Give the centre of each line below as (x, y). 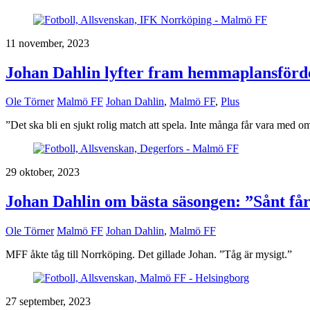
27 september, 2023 (48, 302)
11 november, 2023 (47, 43)
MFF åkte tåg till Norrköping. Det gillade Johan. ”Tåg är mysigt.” (149, 255)
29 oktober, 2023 (43, 172)
